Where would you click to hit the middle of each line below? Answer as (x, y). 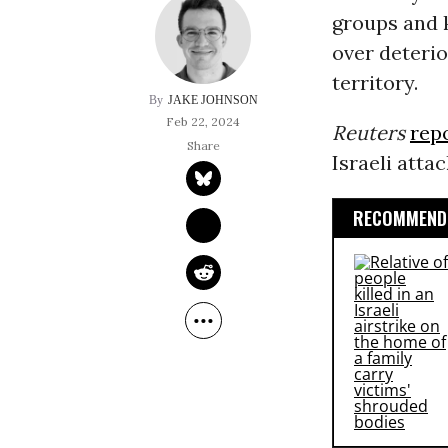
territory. (374, 83)
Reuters (368, 133)
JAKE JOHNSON (212, 100)
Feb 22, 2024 (203, 122)
